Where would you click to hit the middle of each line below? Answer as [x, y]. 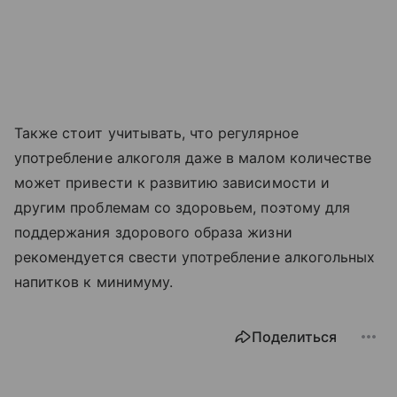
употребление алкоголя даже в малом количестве [193, 158]
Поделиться [294, 337]
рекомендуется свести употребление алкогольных [195, 257]
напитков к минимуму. [93, 282]
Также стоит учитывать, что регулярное [156, 133]
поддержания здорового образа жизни [153, 233]
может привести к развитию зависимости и [172, 183]
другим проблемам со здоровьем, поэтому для [183, 208]
